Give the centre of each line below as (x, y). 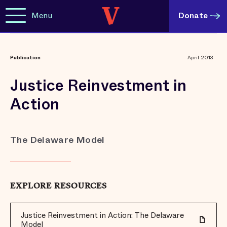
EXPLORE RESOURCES (59, 186)
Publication (25, 58)
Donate (193, 15)
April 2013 (201, 58)
